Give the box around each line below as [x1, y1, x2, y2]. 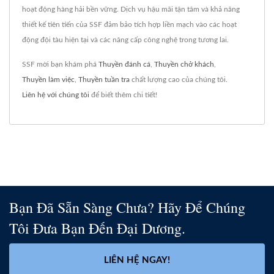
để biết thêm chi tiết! [89, 91, 157, 98]
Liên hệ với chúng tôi [22, 91, 89, 98]
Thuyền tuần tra [78, 75, 130, 83]
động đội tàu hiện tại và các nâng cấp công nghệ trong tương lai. [22, 35, 229, 43]
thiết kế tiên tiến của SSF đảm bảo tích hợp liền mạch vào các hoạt [22, 20, 237, 28]
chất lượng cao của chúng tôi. [130, 75, 228, 83]
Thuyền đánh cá [98, 60, 150, 68]
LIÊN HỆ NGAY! [104, 255, 170, 265]
